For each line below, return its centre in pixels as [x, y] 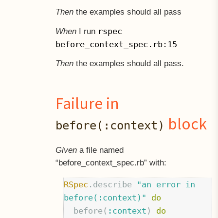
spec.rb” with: [141, 163]
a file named [100, 150]
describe [113, 184]
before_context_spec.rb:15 [116, 44]
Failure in [87, 103]
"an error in [166, 184]
